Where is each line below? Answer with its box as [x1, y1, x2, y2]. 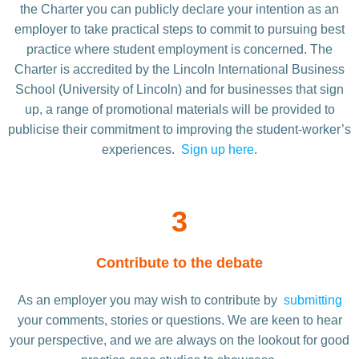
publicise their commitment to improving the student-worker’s [8, 123, 351, 137]
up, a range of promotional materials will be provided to [24, 103, 335, 117]
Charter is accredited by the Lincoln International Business [14, 63, 345, 77]
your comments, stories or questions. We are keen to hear [17, 313, 342, 328]
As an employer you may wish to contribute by [17, 293, 284, 308]
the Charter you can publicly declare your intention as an [20, 2, 339, 17]
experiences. [102, 143, 181, 157]
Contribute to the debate [96, 255, 263, 272]
